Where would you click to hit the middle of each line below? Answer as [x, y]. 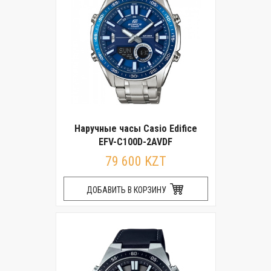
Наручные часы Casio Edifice [135, 129]
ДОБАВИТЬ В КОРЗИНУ [127, 190]
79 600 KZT [135, 161]
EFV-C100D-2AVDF [135, 142]
